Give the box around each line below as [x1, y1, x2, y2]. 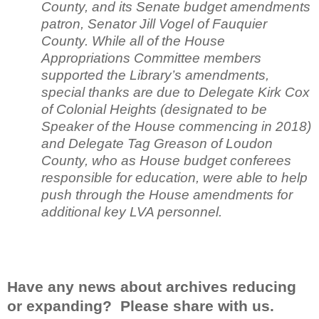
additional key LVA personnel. [41, 204, 222, 219]
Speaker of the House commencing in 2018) [41, 118, 311, 134]
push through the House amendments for [41, 187, 293, 202]
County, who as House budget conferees [41, 152, 291, 168]
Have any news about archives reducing [7, 278, 296, 296]
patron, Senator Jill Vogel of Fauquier [41, 16, 267, 31]
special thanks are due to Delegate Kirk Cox [41, 84, 310, 100]
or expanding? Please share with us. [7, 297, 274, 315]
